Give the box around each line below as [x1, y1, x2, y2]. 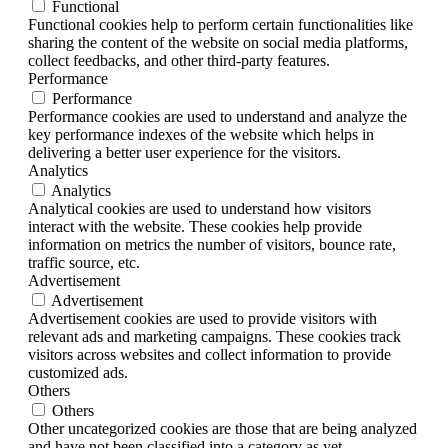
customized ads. [28, 364, 128, 382]
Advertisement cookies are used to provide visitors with [28, 310, 377, 328]
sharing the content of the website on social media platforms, [28, 34, 408, 52]
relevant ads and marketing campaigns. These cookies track [28, 328, 401, 346]
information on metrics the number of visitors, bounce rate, [28, 236, 396, 254]
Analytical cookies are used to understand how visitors [28, 200, 371, 218]
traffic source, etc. [28, 254, 140, 272]
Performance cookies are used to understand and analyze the [28, 108, 407, 126]
